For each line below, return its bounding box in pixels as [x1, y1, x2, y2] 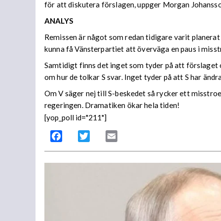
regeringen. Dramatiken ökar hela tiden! [44, 101, 180, 110]
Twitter [90, 131, 115, 141]
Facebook [62, 131, 97, 141]
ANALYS [44, 16, 74, 25]
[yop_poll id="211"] [44, 113, 107, 122]
